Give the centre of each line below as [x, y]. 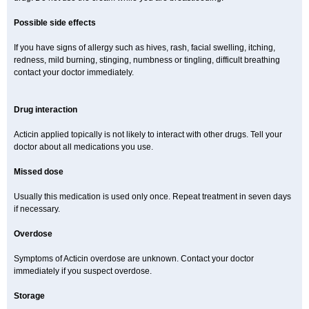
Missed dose [39, 172]
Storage [29, 296]
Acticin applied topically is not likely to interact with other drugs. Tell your [148, 134]
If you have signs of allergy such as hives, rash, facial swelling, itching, [144, 48]
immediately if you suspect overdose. [83, 271]
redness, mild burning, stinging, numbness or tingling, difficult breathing [147, 60]
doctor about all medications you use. [83, 147]
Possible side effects [55, 23]
